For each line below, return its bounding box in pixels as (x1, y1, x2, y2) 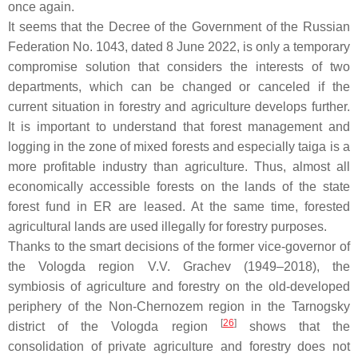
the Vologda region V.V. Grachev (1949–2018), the (8, 260, 350, 274)
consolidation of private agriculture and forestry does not (8, 340, 350, 354)
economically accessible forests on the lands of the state (8, 180, 350, 194)
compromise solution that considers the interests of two (8, 60, 350, 74)
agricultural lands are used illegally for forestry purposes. (8, 220, 327, 234)
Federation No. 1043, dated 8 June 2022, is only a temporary (8, 40, 350, 54)
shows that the (236, 320, 350, 334)
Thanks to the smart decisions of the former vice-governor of (8, 240, 350, 254)
